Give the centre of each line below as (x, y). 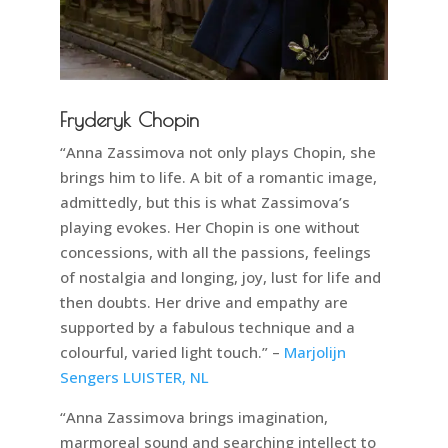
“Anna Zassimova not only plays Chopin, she (217, 152)
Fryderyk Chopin (129, 120)
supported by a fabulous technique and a (207, 327)
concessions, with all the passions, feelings (215, 252)
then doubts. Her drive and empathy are (203, 302)
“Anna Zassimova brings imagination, (193, 417)
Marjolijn (314, 352)
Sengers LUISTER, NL (134, 377)
